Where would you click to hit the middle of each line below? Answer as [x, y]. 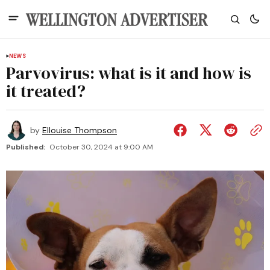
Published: [26, 147]
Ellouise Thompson [80, 130]
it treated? [46, 91]
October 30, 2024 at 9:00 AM [101, 147]
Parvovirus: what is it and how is [129, 73]
